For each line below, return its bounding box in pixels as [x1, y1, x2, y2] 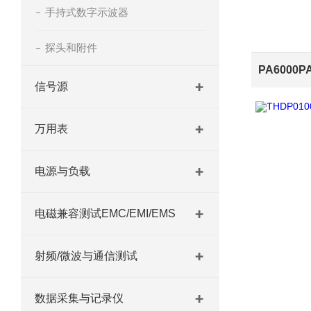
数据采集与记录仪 [35, 292, 124, 304]
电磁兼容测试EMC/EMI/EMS [35, 208, 176, 219]
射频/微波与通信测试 [35, 250, 137, 262]
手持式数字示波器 [45, 6, 128, 18]
